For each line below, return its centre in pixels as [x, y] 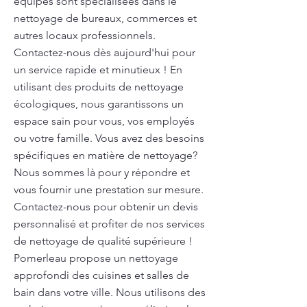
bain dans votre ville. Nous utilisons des [110, 292]
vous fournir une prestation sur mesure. [109, 189]
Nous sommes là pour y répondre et [102, 172]
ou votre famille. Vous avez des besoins [109, 138]
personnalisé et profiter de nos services [109, 224]
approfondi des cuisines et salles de [101, 275]
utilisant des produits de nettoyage [99, 87]
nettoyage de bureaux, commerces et [105, 18]
